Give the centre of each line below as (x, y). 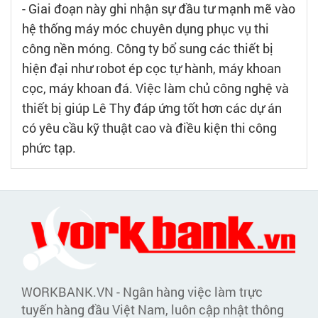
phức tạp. (49, 147)
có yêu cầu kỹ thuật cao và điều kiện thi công (149, 127)
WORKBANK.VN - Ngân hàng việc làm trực (142, 292)
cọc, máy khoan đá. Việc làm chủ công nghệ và (155, 88)
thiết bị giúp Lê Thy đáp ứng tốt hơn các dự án (152, 108)
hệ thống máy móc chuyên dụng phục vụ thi (146, 28)
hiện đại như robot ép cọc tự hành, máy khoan (152, 68)
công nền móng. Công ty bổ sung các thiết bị (148, 48)
